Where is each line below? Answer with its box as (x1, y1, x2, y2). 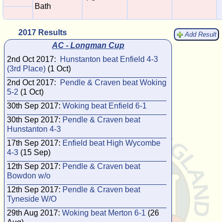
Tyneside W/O (7, 195, 56, 203)
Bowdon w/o (7, 171, 51, 180)
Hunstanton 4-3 (7, 125, 61, 133)
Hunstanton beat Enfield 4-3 (60, 55, 158, 63)
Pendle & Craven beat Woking (60, 78, 166, 87)
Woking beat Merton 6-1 (62, 209, 146, 217)
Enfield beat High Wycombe (62, 139, 161, 147)
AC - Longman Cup (52, 41, 124, 50)
